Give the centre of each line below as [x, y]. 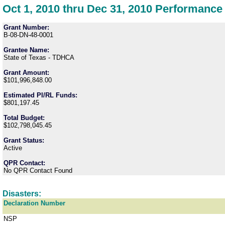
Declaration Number [34, 203]
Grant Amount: [26, 73]
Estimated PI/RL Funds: [40, 95]
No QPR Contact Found [38, 171]
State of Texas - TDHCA [39, 58]
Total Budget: [24, 118]
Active [13, 148]
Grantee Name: [26, 50]
